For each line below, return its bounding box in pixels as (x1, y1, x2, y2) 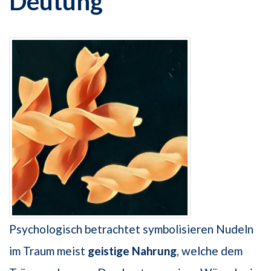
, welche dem (177, 244, 243, 258)
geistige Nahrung (88, 244, 177, 258)
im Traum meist (9, 244, 88, 258)
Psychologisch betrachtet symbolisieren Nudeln (9, 222, 253, 237)
